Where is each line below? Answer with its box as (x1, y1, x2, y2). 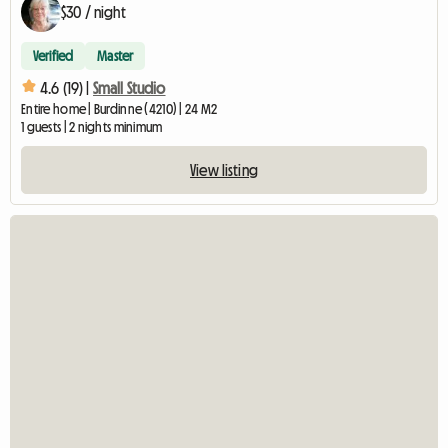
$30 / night (61, 4, 126, 21)
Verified (33, 49, 74, 64)
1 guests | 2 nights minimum (21, 120, 163, 135)
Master (97, 49, 134, 64)
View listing (190, 162, 258, 179)
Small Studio (92, 79, 166, 96)
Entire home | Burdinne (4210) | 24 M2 (21, 102, 218, 117)
